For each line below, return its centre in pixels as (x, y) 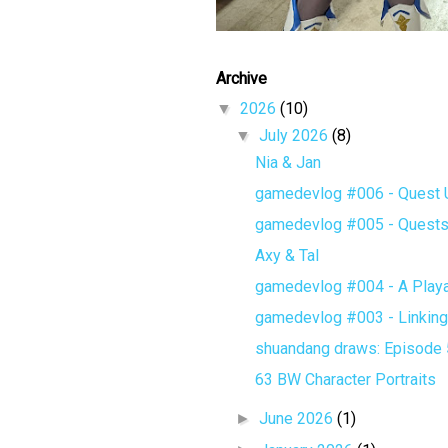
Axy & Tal (287, 255)
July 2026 (295, 135)
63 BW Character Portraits (346, 379)
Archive (241, 78)
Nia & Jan (288, 162)
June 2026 (297, 418)
